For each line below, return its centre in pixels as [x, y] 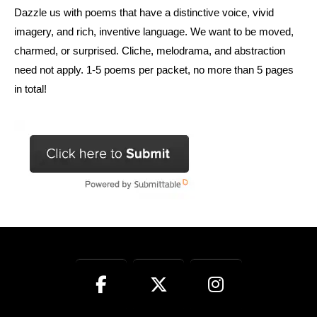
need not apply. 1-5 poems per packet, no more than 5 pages [154, 70]
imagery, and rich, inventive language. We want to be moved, [154, 32]
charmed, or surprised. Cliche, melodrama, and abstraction [150, 51]
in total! [30, 89]
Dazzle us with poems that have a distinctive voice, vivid [144, 13]
